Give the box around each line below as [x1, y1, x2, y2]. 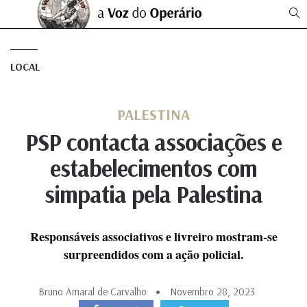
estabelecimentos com [50, 153, 257, 183]
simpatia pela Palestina [45, 179, 262, 209]
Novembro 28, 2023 [170, 285, 255, 298]
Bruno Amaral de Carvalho [38, 285, 147, 298]
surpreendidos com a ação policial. [64, 245, 243, 263]
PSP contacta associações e [25, 127, 282, 157]
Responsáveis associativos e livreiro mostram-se [29, 228, 278, 245]
